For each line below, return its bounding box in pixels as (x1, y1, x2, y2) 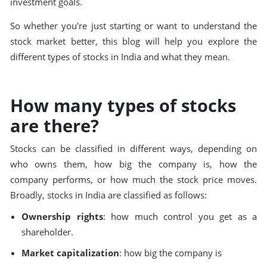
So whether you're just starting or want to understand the (10, 20, 257, 33)
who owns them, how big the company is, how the (10, 158, 257, 171)
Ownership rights (21, 210, 103, 223)
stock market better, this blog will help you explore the (10, 35, 257, 48)
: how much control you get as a (103, 210, 257, 223)
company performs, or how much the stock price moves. (10, 173, 257, 187)
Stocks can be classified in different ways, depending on (10, 142, 257, 156)
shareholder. (21, 225, 76, 238)
